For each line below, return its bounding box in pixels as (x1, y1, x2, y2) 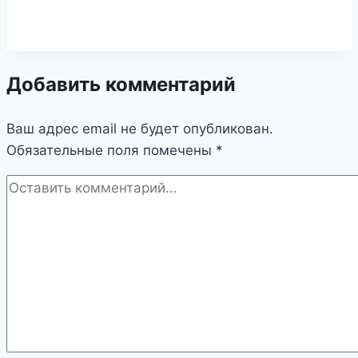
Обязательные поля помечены (6, 142, 216, 159)
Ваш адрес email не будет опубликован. (6, 121, 273, 137)
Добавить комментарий (6, 73, 236, 97)
